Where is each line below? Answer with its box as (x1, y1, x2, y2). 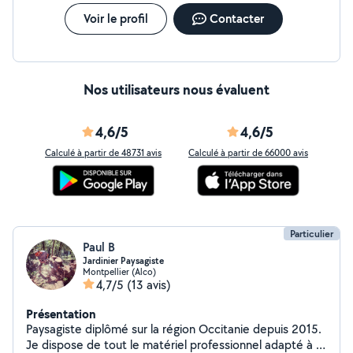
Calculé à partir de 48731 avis (45, 147, 162, 158)
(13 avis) (127, 277, 171, 293)
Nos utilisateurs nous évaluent (84, 80, 269, 99)
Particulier (290, 227, 333, 240)
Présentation (26, 305, 96, 322)
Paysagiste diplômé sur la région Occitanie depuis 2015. (26, 321, 321, 337)
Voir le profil (83, 10, 148, 27)
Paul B (83, 239, 115, 255)
